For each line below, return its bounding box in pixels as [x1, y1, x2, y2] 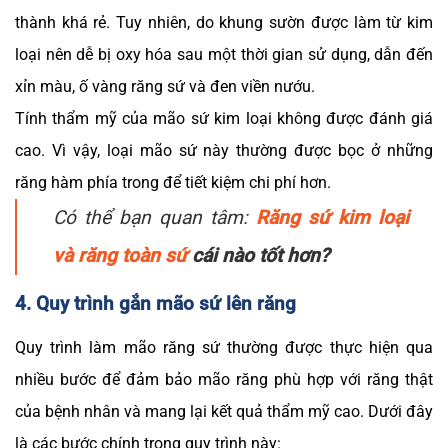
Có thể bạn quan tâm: [53, 205, 256, 229]
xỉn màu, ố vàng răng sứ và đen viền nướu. [15, 76, 315, 96]
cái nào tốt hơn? [187, 243, 334, 267]
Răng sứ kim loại [256, 205, 409, 229]
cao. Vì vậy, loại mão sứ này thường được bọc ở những [15, 140, 433, 160]
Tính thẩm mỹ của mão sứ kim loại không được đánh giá [15, 108, 433, 128]
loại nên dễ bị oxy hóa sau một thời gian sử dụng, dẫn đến [15, 44, 433, 64]
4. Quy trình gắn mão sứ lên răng [15, 291, 296, 315]
